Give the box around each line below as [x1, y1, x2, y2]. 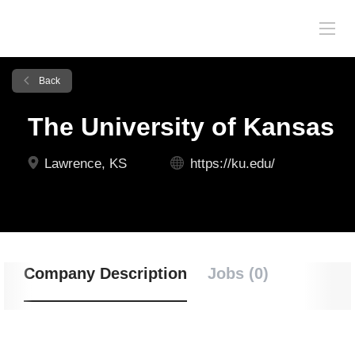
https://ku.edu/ [190, 156, 275, 171]
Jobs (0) [208, 265, 269, 282]
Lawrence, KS [40, 156, 127, 171]
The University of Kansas [28, 113, 334, 141]
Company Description [24, 265, 187, 282]
